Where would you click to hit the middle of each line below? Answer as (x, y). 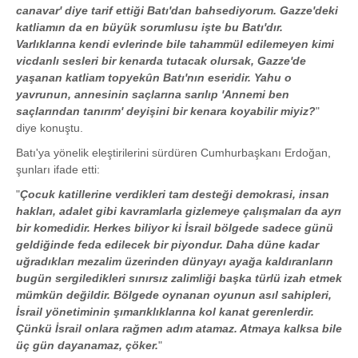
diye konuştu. (50, 128)
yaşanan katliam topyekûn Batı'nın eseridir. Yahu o (154, 78)
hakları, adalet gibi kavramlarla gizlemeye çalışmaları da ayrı (179, 211)
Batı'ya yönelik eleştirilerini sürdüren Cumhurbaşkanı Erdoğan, (173, 153)
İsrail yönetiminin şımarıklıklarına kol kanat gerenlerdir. (165, 312)
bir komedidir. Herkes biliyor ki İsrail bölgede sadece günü (175, 228)
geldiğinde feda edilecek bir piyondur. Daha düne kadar (167, 245)
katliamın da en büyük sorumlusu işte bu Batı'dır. (149, 28)
